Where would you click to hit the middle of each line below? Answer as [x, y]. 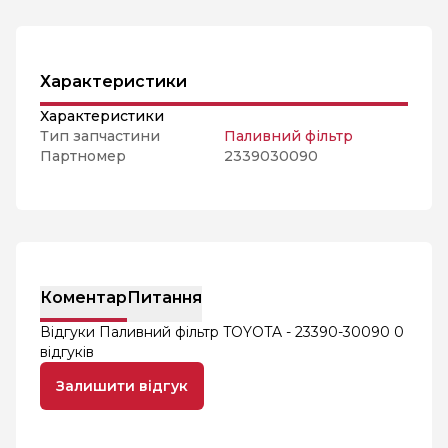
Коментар [83, 297]
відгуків [67, 352]
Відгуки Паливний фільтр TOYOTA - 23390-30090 [217, 332]
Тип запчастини [100, 136]
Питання [164, 297]
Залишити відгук [122, 386]
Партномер [83, 156]
